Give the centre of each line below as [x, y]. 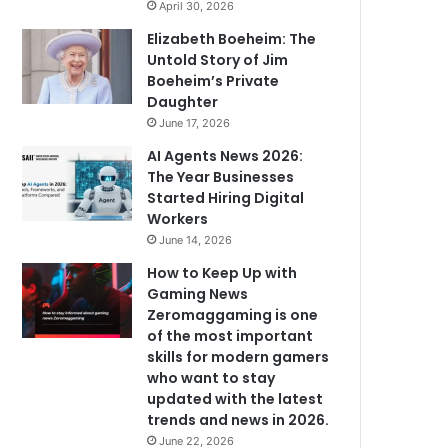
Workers [178, 219]
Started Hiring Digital [226, 198]
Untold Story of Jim [218, 60]
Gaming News [198, 294]
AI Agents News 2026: [225, 156]
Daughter [183, 102]
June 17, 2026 [195, 123]
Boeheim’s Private [213, 81]
